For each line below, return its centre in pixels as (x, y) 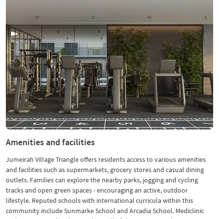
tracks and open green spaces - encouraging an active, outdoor (97, 190)
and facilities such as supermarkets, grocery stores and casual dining (105, 170)
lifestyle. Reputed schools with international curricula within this (99, 200)
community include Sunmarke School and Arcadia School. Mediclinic (105, 211)
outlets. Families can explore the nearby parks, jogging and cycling (102, 180)
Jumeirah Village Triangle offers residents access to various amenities (106, 159)
